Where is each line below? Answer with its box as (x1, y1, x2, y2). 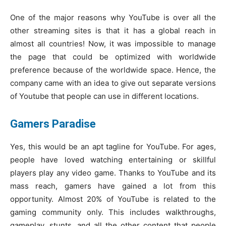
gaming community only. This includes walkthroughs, (10, 207, 216, 217)
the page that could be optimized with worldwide (10, 51, 216, 62)
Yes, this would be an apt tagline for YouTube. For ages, (10, 141, 216, 151)
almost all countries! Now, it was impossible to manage (10, 38, 216, 48)
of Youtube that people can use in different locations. (10, 91, 201, 101)
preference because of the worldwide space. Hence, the (10, 65, 216, 75)
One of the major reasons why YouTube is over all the (10, 12, 216, 22)
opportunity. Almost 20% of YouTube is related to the (10, 194, 216, 204)
